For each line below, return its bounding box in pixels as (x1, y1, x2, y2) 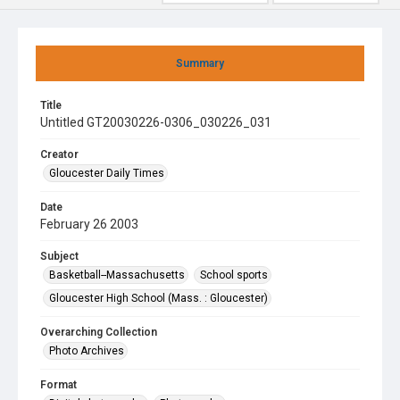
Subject (40, 250, 79, 262)
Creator (40, 148, 79, 161)
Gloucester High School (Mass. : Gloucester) (49, 292, 268, 304)
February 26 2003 (40, 217, 138, 231)
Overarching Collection (40, 326, 157, 338)
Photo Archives (49, 345, 124, 357)
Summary (176, 57, 224, 70)
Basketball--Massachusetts (49, 269, 185, 281)
